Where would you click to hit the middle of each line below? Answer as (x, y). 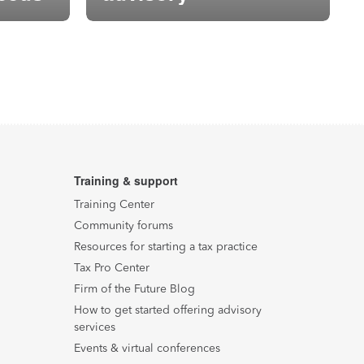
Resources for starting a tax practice (166, 247)
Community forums (123, 225)
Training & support (126, 180)
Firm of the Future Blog (134, 289)
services (95, 327)
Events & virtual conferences (147, 348)
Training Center (114, 204)
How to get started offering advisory (168, 310)
